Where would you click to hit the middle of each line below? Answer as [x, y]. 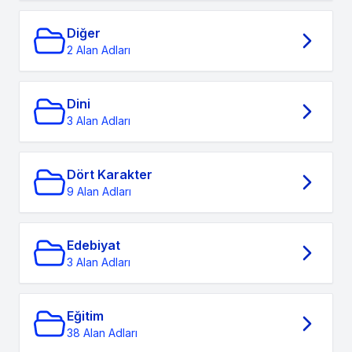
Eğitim [85, 316]
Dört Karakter [110, 174]
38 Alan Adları [102, 333]
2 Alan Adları [99, 50]
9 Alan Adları [99, 191]
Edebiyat [93, 245]
